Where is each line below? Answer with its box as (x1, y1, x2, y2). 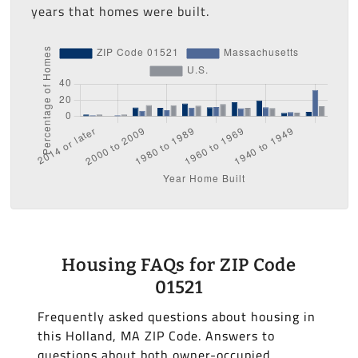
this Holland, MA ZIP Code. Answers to (37, 324, 275, 348)
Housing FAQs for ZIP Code (62, 254, 296, 276)
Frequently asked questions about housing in (37, 304, 316, 329)
